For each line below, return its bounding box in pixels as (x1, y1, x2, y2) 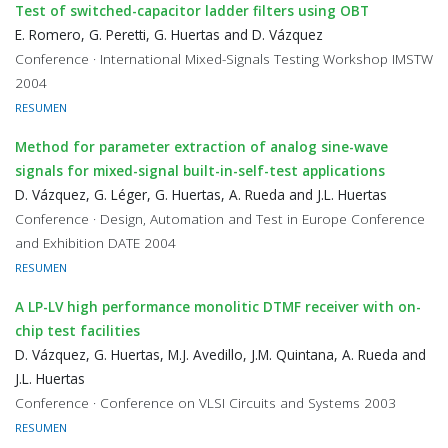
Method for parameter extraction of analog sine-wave (15, 137, 388, 156)
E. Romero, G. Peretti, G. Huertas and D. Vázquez (15, 25, 323, 44)
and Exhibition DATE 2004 (15, 233, 176, 252)
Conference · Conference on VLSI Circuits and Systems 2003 (15, 393, 396, 412)
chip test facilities (15, 321, 140, 340)
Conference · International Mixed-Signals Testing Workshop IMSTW (15, 49, 433, 68)
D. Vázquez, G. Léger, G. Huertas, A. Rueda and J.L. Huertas (15, 185, 387, 204)
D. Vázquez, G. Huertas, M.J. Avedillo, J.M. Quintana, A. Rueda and (15, 345, 426, 364)
